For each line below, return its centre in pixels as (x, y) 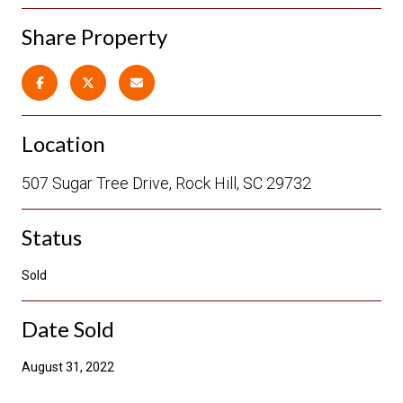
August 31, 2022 (68, 367)
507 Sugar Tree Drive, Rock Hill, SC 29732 (166, 183)
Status (52, 237)
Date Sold (68, 328)
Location (63, 143)
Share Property (94, 36)
